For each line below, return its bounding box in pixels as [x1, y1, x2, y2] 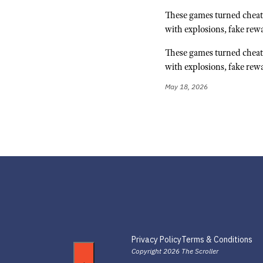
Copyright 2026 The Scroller [131, 247, 218, 256]
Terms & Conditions [181, 234, 252, 245]
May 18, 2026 [165, 82, 208, 91]
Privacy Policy [131, 234, 181, 245]
